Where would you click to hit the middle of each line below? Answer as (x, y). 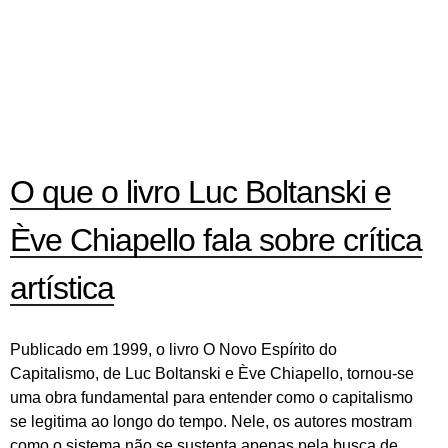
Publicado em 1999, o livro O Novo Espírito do (173, 350)
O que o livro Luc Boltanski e (200, 191)
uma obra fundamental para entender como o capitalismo (211, 398)
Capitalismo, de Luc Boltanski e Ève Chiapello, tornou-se (212, 374)
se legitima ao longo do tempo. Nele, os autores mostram (211, 422)
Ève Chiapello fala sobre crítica (216, 239)
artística (62, 287)
